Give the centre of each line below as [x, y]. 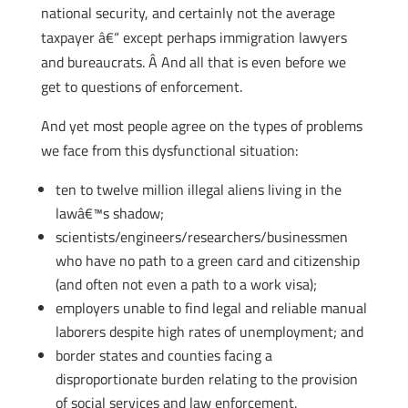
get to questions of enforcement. [141, 87]
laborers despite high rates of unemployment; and [209, 331]
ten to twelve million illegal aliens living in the [198, 189]
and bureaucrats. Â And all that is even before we [193, 62]
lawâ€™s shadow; [109, 213]
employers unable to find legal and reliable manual [211, 308]
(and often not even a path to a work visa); [186, 284]
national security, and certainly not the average [188, 13]
